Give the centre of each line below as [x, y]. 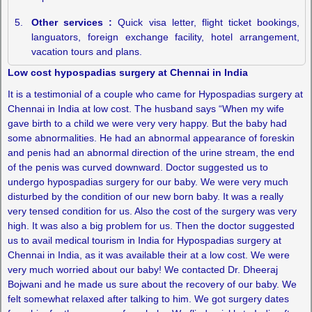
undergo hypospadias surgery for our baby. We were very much [148, 181]
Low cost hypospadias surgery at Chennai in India [127, 72]
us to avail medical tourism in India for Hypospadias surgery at [144, 240]
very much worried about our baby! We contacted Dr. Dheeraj [142, 269]
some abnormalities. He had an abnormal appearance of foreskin [151, 138]
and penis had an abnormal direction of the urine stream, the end [151, 152]
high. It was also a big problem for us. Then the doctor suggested [151, 225]
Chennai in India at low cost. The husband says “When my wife [146, 108]
